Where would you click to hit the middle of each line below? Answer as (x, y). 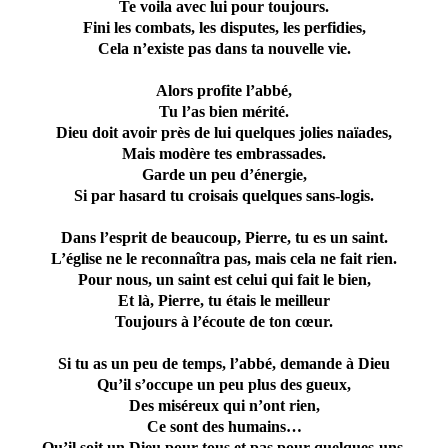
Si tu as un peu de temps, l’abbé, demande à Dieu (224, 364)
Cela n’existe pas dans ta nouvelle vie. (224, 49)
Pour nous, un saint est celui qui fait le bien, (224, 280)
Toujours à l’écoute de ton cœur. (224, 322)
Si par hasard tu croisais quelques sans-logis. (224, 196)
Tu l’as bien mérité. (224, 112)
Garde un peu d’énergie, (224, 175)
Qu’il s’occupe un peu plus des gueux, (224, 385)
